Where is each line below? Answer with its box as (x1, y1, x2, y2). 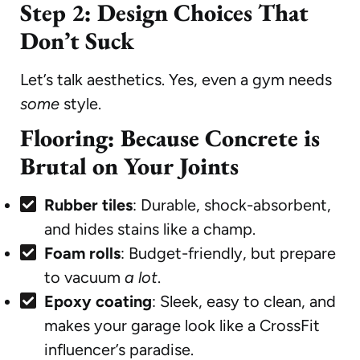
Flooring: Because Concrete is (20, 121, 320, 153)
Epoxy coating (44, 291, 152, 311)
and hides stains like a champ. (44, 219, 256, 239)
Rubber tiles (44, 194, 133, 215)
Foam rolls (44, 243, 121, 263)
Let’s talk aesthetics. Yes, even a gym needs (20, 69, 332, 89)
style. (59, 93, 101, 113)
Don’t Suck (20, 24, 134, 56)
